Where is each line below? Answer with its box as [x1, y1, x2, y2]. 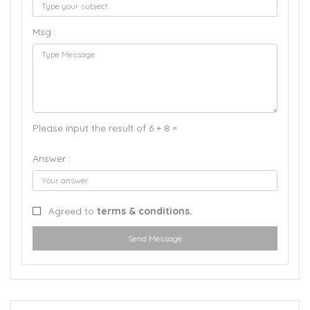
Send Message [128, 233, 182, 244]
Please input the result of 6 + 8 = [33, 122, 177, 135]
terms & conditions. [97, 205, 192, 218]
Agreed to [48, 205, 97, 218]
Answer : [33, 152, 71, 165]
